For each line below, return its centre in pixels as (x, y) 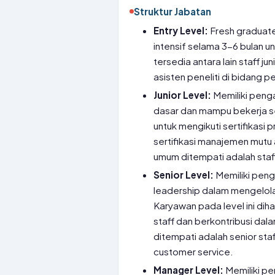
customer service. (194, 251)
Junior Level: (183, 95)
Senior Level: (184, 175)
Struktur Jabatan (172, 11)
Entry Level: (181, 30)
